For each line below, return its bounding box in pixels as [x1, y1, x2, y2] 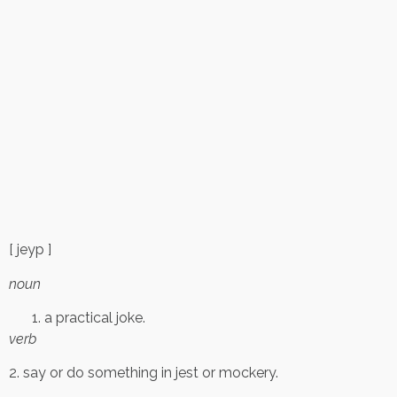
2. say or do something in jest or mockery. [9, 364, 278, 382]
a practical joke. [44, 309, 145, 327]
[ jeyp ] [9, 241, 51, 259]
